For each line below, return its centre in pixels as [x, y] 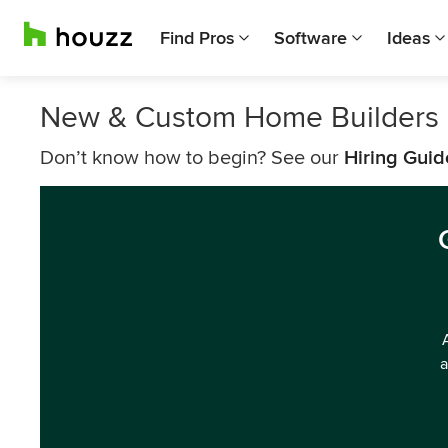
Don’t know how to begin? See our [192, 158]
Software [310, 38]
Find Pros [197, 38]
